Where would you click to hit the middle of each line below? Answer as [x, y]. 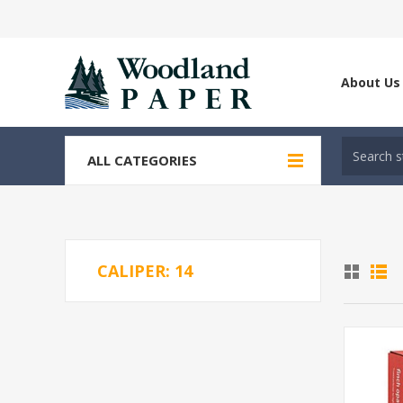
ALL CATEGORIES [142, 160]
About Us [371, 82]
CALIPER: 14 [145, 271]
